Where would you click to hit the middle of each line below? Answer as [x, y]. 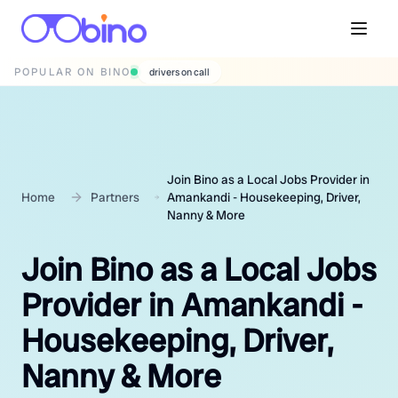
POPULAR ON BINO [73, 72]
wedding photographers [200, 72]
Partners [115, 197]
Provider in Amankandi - [192, 305]
